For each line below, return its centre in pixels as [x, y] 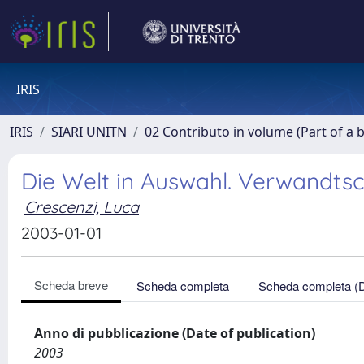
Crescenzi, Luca [82, 207]
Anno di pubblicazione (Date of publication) [175, 333]
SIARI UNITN [89, 132]
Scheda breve [71, 285]
